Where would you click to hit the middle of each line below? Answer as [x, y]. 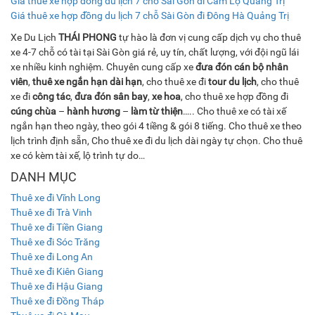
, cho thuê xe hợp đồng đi [234, 97]
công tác [51, 97]
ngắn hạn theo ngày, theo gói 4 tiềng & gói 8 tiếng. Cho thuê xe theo [156, 126]
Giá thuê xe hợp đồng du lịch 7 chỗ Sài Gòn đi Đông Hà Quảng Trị [150, 16]
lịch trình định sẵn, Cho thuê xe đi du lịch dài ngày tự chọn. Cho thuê [156, 141]
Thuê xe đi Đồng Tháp [57, 301]
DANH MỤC [44, 177]
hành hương [94, 111]
